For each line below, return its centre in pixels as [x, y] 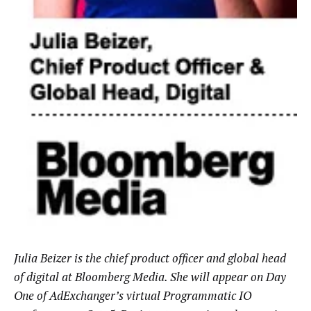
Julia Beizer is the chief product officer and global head [150, 258]
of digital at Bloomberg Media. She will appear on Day [150, 276]
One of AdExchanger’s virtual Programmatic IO [133, 295]
